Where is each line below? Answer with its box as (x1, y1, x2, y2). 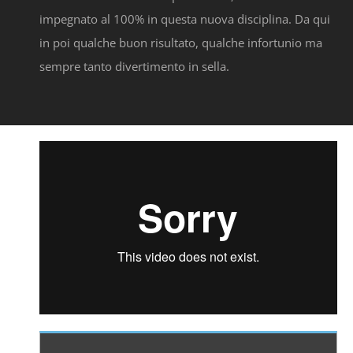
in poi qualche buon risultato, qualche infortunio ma (39, 35, 322, 51)
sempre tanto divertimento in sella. (39, 58, 229, 75)
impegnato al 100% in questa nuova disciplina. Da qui (39, 11, 330, 28)
